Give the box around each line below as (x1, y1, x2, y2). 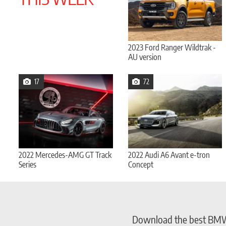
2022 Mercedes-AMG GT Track (19, 149, 111, 160)
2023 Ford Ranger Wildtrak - (128, 42, 216, 52)
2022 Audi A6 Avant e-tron (128, 149, 210, 160)
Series (19, 159, 36, 169)
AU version (128, 51, 161, 62)
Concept (128, 159, 153, 169)
